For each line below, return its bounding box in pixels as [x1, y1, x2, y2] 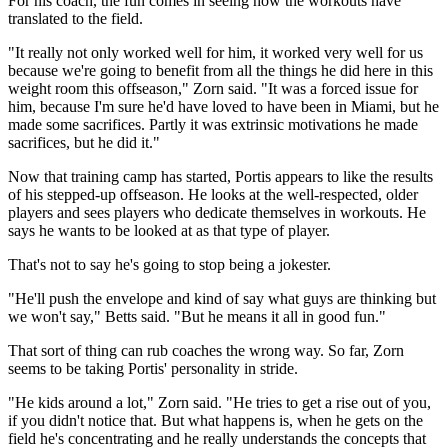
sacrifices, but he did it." [8, 134, 160, 152]
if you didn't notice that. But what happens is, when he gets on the [8, 412, 423, 430]
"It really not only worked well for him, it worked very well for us [8, 44, 423, 62]
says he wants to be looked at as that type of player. [8, 222, 330, 240]
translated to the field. [8, 10, 143, 28]
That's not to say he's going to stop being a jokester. [8, 256, 331, 274]
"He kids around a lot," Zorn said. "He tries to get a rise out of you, [8, 394, 431, 412]
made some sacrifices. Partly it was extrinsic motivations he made [8, 116, 418, 134]
